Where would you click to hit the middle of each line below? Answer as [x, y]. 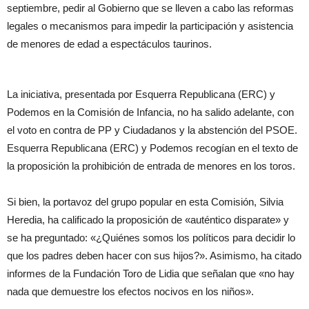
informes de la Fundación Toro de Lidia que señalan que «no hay [151, 273]
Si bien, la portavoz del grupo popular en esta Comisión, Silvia [145, 202]
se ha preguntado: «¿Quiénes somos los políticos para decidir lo [151, 238]
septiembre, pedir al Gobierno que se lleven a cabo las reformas [150, 8]
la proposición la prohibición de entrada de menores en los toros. [151, 166]
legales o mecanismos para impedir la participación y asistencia [150, 26]
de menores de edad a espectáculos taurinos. [109, 44]
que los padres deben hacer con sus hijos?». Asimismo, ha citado [154, 256]
